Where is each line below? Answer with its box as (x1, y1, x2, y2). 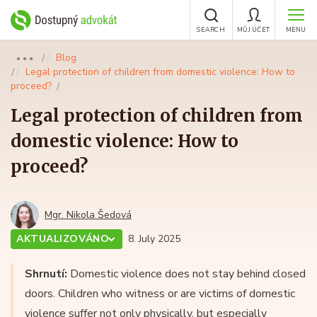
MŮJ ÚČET (237, 25, 270, 34)
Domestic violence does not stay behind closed (67, 266, 306, 282)
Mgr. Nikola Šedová (45, 208, 132, 221)
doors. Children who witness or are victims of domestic (25, 286, 295, 301)
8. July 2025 (128, 232, 181, 246)
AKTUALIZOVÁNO (16, 232, 110, 246)
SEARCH (197, 25, 225, 34)
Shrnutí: (25, 266, 67, 282)
